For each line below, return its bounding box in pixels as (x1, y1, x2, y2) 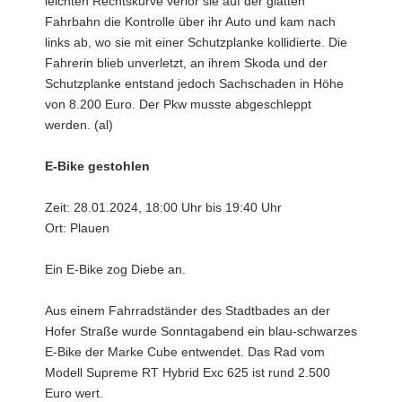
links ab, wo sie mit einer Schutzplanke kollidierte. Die (45, 34, 347, 49)
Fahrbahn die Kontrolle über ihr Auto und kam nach (45, 13, 336, 29)
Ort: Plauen (45, 220, 109, 235)
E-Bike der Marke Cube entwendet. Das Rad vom (45, 344, 325, 359)
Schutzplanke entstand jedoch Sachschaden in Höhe (45, 75, 344, 91)
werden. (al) (45, 117, 113, 132)
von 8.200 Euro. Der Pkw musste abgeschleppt (45, 96, 311, 111)
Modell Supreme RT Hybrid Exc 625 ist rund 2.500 (45, 364, 330, 380)
